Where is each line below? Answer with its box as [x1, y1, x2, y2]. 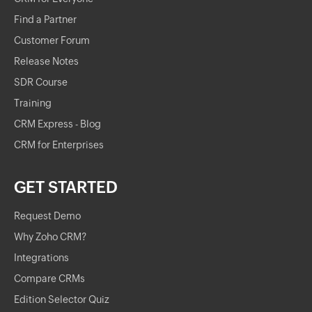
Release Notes [14, 56, 79, 67]
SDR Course [14, 77, 68, 88]
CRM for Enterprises [14, 139, 104, 150]
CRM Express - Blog [14, 118, 101, 130]
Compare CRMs [14, 273, 85, 284]
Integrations [14, 252, 69, 263]
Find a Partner [14, 14, 77, 25]
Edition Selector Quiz [14, 294, 109, 305]
